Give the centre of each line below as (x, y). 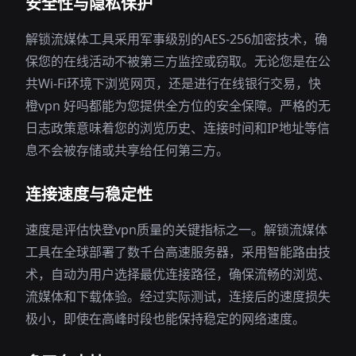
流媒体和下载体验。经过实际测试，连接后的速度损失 (178, 296)
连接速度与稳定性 (89, 194)
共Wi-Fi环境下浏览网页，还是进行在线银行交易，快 (173, 83)
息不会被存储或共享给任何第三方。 (127, 150)
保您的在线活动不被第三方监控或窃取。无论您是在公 (178, 61)
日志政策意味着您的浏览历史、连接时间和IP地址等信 (178, 128)
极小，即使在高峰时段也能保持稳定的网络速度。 (165, 319)
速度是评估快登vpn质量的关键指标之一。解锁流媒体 (176, 230)
